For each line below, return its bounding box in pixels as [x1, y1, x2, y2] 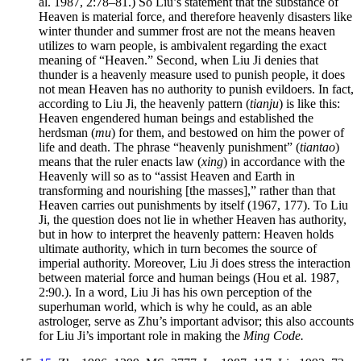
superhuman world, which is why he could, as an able [39, 299, 312, 313]
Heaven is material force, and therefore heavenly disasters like [39, 9, 352, 23]
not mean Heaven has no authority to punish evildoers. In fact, [39, 81, 354, 96]
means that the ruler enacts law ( [39, 154, 201, 168]
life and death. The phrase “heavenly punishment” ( [39, 139, 300, 154]
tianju [250, 96, 279, 110]
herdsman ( [39, 125, 95, 139]
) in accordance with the [223, 154, 345, 168]
